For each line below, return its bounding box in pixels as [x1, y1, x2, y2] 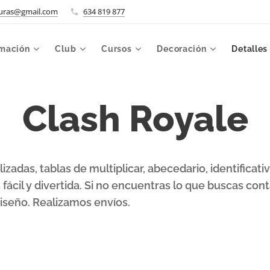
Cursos [101, 44, 132, 54]
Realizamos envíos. [32, 196, 130, 209]
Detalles [231, 44, 268, 54]
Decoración [157, 44, 207, 54]
